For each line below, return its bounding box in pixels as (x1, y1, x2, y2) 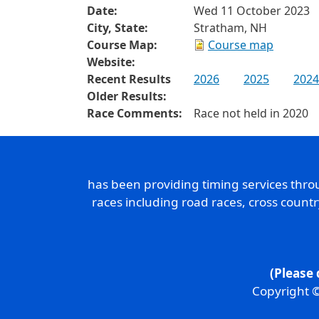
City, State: (87, 20, 148, 36)
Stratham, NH (194, 20, 267, 36)
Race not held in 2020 (194, 105, 308, 121)
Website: (87, 54, 135, 70)
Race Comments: (87, 105, 182, 121)
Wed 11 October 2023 (194, 3, 310, 19)
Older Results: (87, 88, 167, 104)
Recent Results (87, 71, 171, 87)
